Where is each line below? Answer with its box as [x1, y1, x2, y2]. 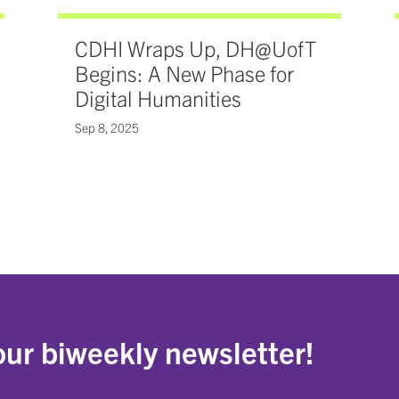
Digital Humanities [74, 85, 241, 112]
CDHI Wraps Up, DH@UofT [74, 35, 316, 62]
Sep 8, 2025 [74, 119, 139, 136]
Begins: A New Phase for [74, 60, 294, 87]
